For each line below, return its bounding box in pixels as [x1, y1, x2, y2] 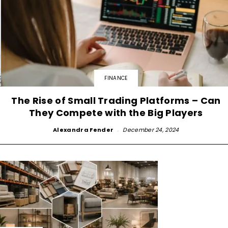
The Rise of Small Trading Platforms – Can [11, 94, 221, 107]
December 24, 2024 [123, 125, 179, 134]
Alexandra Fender [53, 125, 114, 134]
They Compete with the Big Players [29, 106, 203, 119]
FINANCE [104, 74, 128, 82]
